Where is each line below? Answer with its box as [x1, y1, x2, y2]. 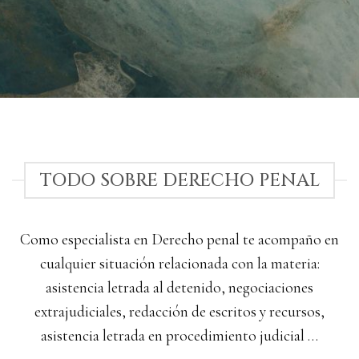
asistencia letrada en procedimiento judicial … [41, 325, 318, 345]
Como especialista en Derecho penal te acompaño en [20, 229, 339, 249]
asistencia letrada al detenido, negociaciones [46, 277, 313, 297]
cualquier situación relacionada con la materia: [39, 253, 320, 273]
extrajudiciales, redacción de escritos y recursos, [34, 301, 325, 321]
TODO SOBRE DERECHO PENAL [39, 167, 320, 192]
